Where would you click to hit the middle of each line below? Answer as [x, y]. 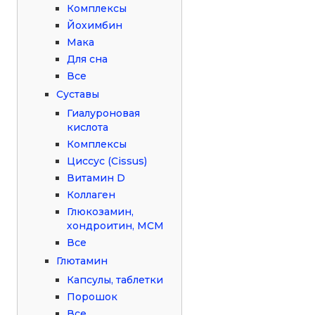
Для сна [88, 59]
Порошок [92, 296]
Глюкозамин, [101, 211]
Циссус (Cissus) [107, 161]
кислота [88, 127]
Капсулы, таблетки [115, 279]
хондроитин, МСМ [116, 225]
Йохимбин [95, 25]
